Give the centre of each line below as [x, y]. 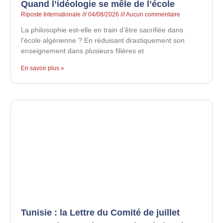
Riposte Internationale [52, 15]
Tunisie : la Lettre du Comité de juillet [101, 212]
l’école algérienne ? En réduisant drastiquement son [103, 41]
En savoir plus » [43, 68]
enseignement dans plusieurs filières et [83, 51]
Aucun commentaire [153, 15]
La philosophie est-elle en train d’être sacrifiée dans [102, 30]
